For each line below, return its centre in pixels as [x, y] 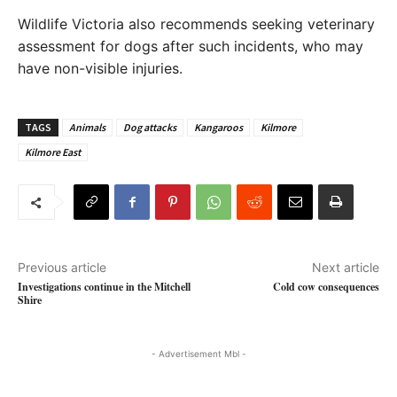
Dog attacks [150, 127]
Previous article [62, 267]
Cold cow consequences [326, 287]
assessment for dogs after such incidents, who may [191, 46]
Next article [345, 267]
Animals [87, 127]
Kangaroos [218, 127]
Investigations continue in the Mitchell [104, 287]
